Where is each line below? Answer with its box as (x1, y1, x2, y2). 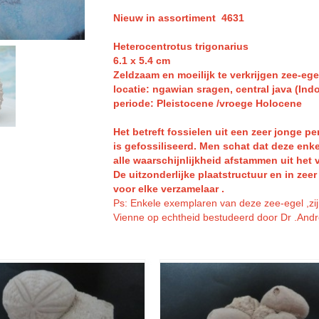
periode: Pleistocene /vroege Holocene (113, 98, 302, 109)
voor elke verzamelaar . (113, 183, 224, 194)
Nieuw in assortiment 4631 (113, 12, 244, 23)
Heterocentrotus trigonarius (113, 41, 249, 52)
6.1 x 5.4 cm (113, 55, 170, 66)
